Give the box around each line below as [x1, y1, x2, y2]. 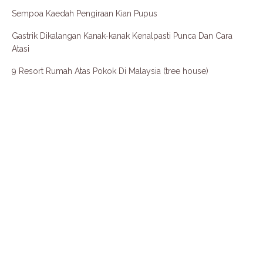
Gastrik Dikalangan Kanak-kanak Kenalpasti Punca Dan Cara [12, 31, 232, 41]
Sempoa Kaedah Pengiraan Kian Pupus [12, 9, 157, 19]
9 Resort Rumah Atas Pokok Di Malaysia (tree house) [12, 66, 208, 76]
